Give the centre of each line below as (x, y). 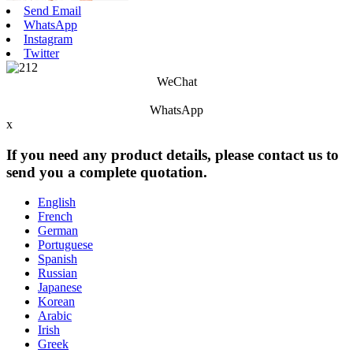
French (55, 217)
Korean (56, 302)
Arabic (55, 316)
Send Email (52, 10)
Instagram (48, 39)
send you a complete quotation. (107, 172)
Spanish (58, 259)
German (58, 231)
